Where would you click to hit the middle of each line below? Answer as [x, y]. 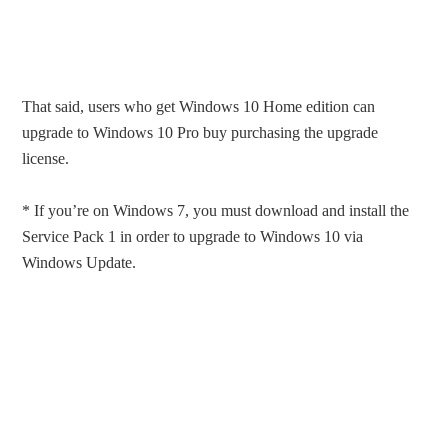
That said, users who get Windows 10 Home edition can [199, 107]
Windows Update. [79, 263]
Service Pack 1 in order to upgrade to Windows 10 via [193, 237]
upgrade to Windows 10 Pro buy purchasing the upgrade [200, 133]
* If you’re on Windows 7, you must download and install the [216, 211]
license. [46, 159]
